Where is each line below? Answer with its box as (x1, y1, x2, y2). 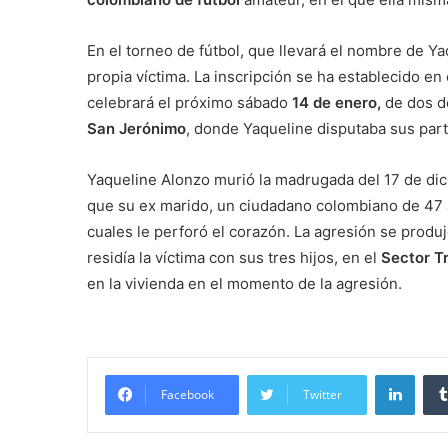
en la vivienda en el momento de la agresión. (87, 273, 402, 293)
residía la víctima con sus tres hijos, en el (87, 247, 381, 267)
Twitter (303, 385, 342, 403)
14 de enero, (292, 92, 381, 112)
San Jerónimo (87, 118, 186, 138)
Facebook (161, 385, 214, 403)
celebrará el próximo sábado (87, 92, 292, 112)
